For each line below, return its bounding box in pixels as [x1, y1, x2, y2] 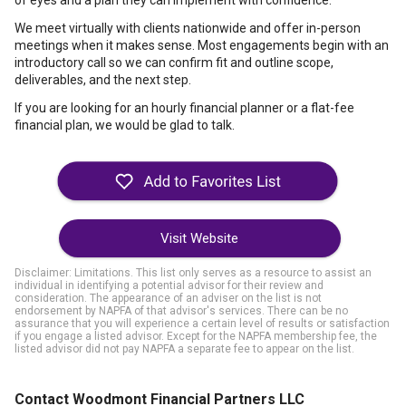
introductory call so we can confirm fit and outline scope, [14, 55, 333, 70]
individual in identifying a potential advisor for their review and [14, 279, 324, 292]
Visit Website [160, 230, 238, 246]
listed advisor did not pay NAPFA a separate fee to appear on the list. [14, 343, 354, 355]
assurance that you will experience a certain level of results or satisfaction [14, 317, 390, 330]
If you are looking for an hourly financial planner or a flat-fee [14, 101, 354, 115]
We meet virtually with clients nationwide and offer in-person [14, 21, 361, 35]
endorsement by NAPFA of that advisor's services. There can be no [14, 304, 348, 317]
